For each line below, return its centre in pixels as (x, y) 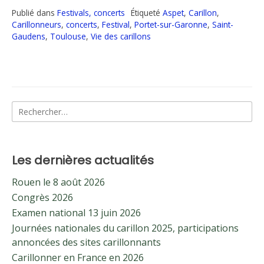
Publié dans (34, 13)
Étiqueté (147, 13)
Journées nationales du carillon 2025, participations (125, 228)
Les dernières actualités (83, 161)
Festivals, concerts (91, 13)
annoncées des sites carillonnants (86, 242)
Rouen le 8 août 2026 (58, 182)
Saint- (223, 25)
